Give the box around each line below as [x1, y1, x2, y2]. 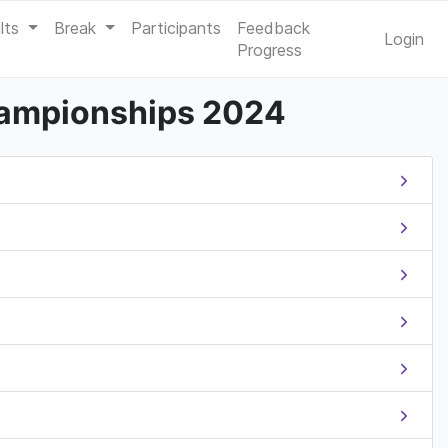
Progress [236, 40, 302, 60]
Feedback [236, 18, 310, 38]
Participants [130, 18, 221, 38]
